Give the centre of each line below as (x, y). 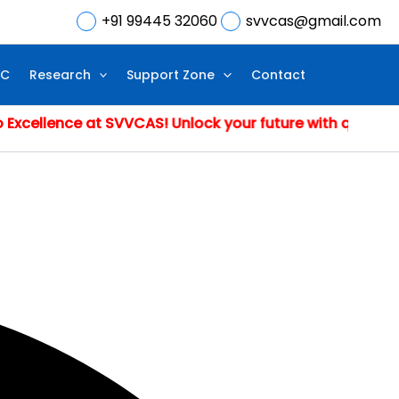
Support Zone (171, 74)
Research (61, 74)
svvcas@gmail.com (313, 21)
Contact (278, 74)
